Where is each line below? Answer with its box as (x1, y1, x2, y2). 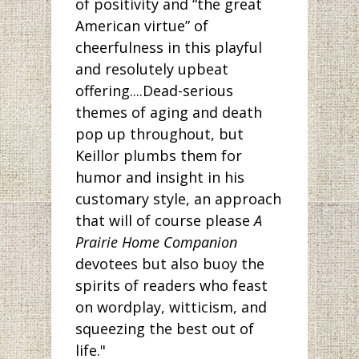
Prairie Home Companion (75, 232, 237, 252)
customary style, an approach (75, 188, 281, 208)
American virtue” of (75, 15, 208, 35)
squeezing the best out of (75, 318, 254, 338)
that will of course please (75, 210, 254, 230)
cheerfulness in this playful (75, 37, 262, 57)
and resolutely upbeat (75, 58, 228, 79)
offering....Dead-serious (75, 80, 233, 100)
